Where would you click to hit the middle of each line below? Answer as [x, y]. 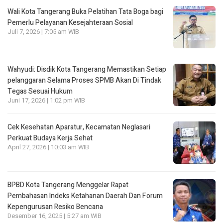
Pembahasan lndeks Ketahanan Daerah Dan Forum [85, 196]
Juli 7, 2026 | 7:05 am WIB [43, 32]
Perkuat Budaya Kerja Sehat [50, 138]
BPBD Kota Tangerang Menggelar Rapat [68, 185]
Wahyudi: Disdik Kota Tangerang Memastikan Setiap [87, 70]
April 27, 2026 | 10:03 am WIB [48, 148]
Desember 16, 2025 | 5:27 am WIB [55, 216]
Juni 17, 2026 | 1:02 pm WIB [46, 101]
